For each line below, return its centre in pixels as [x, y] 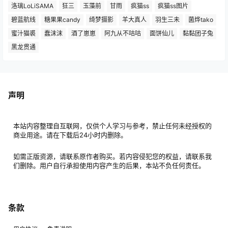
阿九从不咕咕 [123, 33]
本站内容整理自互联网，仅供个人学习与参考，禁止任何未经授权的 [112, 126]
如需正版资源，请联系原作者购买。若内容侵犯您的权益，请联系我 [112, 156]
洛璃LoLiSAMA [32, 6]
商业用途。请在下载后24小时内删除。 [70, 135]
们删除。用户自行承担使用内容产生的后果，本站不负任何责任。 [109, 165]
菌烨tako [201, 19]
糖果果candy [62, 19]
